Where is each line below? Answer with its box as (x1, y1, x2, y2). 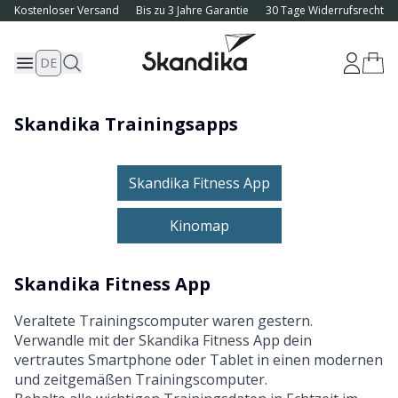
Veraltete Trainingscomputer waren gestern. (14, 311, 313, 330)
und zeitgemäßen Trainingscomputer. (14, 370, 267, 389)
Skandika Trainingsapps (14, 112, 238, 136)
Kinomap (169, 216, 229, 235)
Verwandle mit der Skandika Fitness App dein (14, 330, 312, 350)
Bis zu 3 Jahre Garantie (136, 3, 249, 18)
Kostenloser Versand (14, 3, 119, 18)
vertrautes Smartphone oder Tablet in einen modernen (14, 350, 383, 370)
